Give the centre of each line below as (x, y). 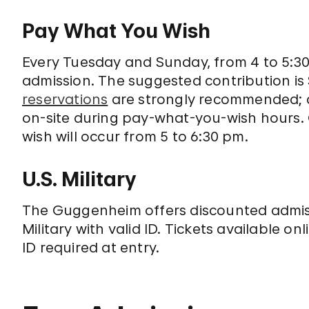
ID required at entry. (91, 248)
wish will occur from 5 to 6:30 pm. (135, 137)
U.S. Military (79, 179)
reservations (65, 99)
